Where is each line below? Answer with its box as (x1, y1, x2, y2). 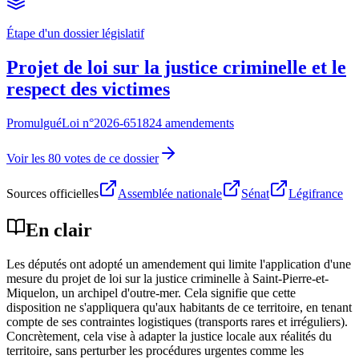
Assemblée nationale (118, 186, 222, 200)
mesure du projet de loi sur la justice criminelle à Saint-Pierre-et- (6, 271, 329, 285)
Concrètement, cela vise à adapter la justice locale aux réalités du (6, 329, 332, 343)
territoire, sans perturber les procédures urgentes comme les (6, 343, 304, 357)
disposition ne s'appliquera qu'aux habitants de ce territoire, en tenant (6, 300, 352, 314)
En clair (26, 219, 92, 240)
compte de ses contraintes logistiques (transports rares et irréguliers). (6, 314, 348, 329)
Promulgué (6, 115, 62, 130)
